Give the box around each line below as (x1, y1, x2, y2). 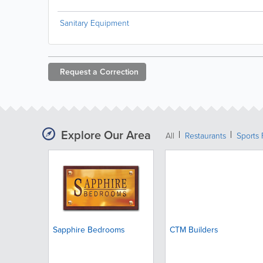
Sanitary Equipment (60, 17, 129, 29)
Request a (60, 66, 97, 78)
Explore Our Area (61, 126, 151, 144)
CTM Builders (169, 224, 218, 236)
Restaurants (185, 130, 226, 142)
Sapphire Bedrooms (52, 224, 125, 236)
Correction (100, 66, 139, 78)
